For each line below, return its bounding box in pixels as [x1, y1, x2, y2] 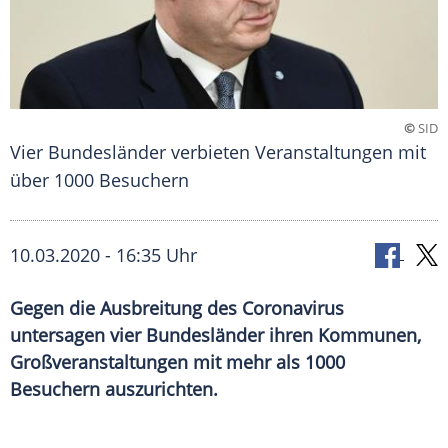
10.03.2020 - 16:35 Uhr [10, 243, 197, 268]
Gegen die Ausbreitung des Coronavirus [10, 296, 344, 321]
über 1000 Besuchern [10, 168, 189, 193]
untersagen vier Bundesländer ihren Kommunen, [10, 323, 421, 348]
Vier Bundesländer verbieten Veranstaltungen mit [10, 140, 426, 165]
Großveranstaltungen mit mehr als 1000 [10, 350, 345, 375]
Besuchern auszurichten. [10, 377, 218, 402]
